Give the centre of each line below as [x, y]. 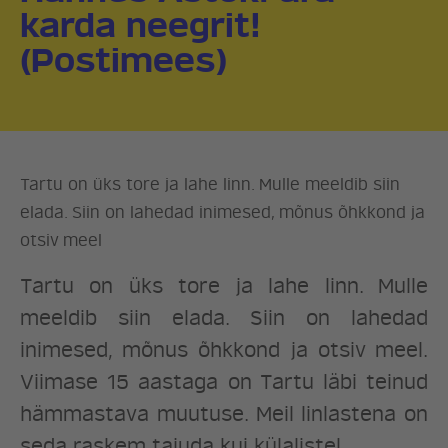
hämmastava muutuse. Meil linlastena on [224, 414]
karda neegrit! [140, 26]
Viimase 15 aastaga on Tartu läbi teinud [224, 382]
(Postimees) [123, 61]
